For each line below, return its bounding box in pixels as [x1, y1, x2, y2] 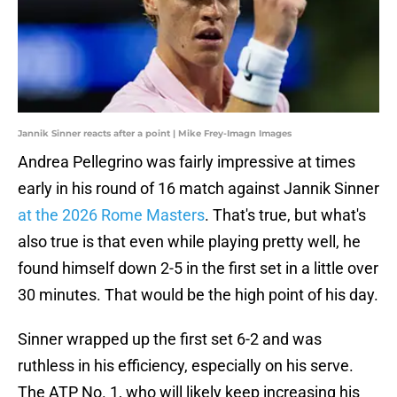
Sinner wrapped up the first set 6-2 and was [18, 330, 322, 349]
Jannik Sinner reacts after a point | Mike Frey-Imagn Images [18, 128, 292, 140]
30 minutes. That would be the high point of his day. [18, 285, 378, 305]
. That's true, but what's [205, 206, 366, 225]
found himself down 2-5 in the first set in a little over [18, 259, 378, 278]
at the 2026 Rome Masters [18, 206, 205, 225]
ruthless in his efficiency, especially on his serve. [18, 356, 354, 376]
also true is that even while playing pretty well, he [18, 232, 361, 252]
